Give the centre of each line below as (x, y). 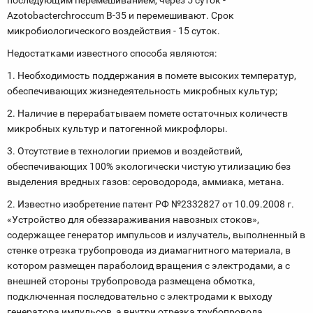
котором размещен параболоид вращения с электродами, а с (148, 265)
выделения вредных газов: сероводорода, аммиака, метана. (146, 182)
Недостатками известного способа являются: (112, 53)
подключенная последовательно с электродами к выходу (140, 296)
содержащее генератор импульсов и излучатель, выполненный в (156, 235)
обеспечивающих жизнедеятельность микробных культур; (142, 91)
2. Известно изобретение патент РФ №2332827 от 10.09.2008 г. (151, 204)
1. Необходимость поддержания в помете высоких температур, (152, 75)
